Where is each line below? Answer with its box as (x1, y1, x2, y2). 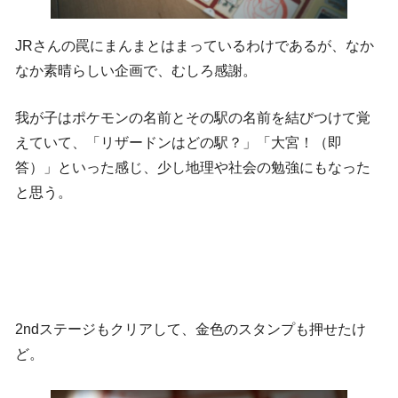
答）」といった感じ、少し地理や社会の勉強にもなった (15, 160, 370, 176)
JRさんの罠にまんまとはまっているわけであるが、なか (15, 37, 374, 53)
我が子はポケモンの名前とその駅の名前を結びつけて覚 (15, 110, 370, 126)
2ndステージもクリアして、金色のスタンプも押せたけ (15, 321, 366, 337)
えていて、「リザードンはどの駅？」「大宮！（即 (15, 135, 342, 151)
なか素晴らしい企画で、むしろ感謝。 (15, 62, 257, 78)
